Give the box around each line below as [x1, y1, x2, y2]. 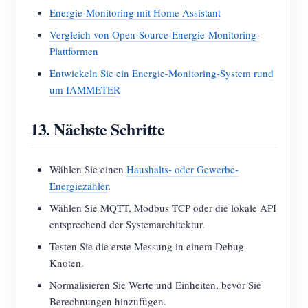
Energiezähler [49, 179, 108, 192]
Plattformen [49, 44, 98, 58]
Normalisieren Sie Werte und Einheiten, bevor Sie [49, 278, 261, 291]
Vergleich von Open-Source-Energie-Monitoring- [49, 27, 260, 41]
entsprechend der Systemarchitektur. [49, 217, 205, 231]
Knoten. [49, 256, 84, 269]
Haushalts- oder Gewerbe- [126, 162, 239, 176]
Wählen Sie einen [49, 162, 126, 176]
